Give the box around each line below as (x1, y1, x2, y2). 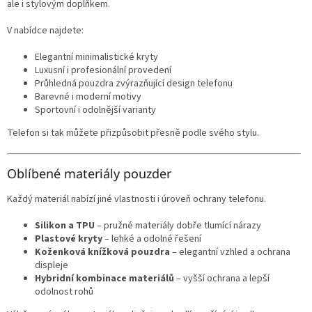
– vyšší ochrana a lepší (174, 272, 270, 286)
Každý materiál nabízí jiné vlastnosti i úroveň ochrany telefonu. (7, 192, 266, 207)
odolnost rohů (35, 285, 93, 299)
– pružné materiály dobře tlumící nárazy (95, 219, 261, 233)
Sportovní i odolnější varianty (35, 103, 156, 118)
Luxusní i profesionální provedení (35, 63, 171, 78)
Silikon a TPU (35, 219, 95, 233)
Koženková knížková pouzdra (35, 245, 170, 260)
